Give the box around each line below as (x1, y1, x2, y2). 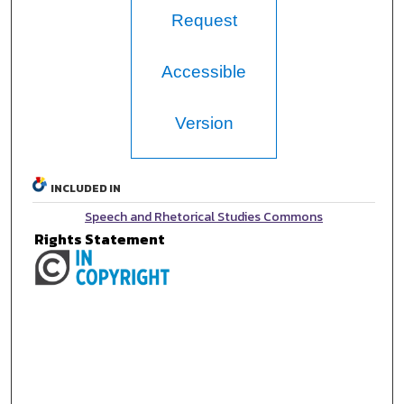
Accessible (161, 62, 247, 82)
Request (170, 11, 237, 31)
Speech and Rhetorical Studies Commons (85, 207, 324, 227)
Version (174, 114, 234, 133)
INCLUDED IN (50, 180, 122, 197)
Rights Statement (34, 228, 166, 251)
